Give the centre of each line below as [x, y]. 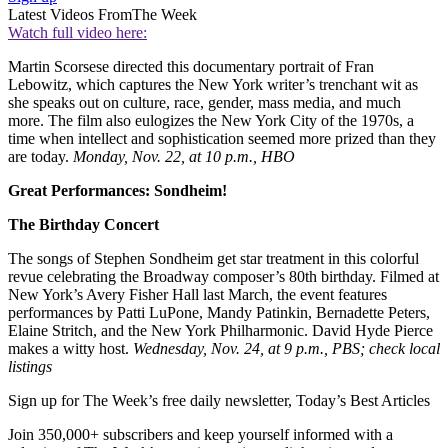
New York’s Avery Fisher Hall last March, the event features [197, 295]
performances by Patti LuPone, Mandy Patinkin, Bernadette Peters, [219, 313]
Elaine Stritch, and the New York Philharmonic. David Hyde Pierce [220, 331]
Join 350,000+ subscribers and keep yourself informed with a [200, 435]
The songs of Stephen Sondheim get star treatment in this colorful [213, 259]
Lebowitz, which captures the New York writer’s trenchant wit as [213, 85]
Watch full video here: [77, 33]
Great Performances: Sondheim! [117, 191]
